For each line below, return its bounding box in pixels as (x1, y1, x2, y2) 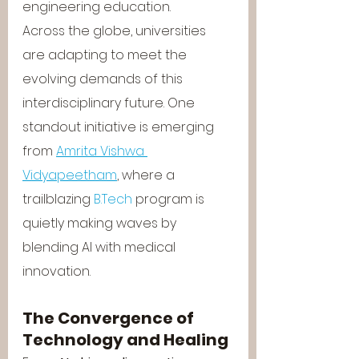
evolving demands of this (22, 70, 186, 88)
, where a (117, 166, 178, 184)
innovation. (22, 262, 91, 280)
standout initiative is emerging (22, 118, 217, 136)
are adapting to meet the (22, 46, 190, 64)
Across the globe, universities (22, 22, 209, 40)
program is (132, 190, 208, 208)
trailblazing (22, 190, 94, 208)
